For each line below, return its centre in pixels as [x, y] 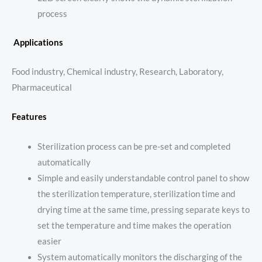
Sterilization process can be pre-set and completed [134, 146]
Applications [37, 42]
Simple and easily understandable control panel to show [143, 178]
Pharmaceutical [42, 87]
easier [49, 241]
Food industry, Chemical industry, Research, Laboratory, [118, 71]
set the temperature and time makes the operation [134, 225]
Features [29, 117]
